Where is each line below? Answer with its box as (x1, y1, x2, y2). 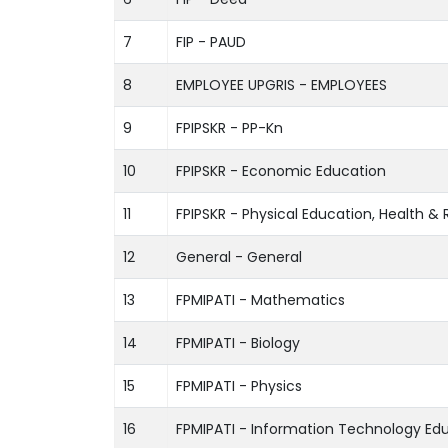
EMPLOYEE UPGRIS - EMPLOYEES (176, 74, 387, 95)
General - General (176, 246, 302, 267)
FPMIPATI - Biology (176, 332, 300, 353)
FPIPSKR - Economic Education (176, 160, 386, 181)
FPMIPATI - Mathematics (176, 289, 345, 310)
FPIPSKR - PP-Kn (176, 117, 283, 138)
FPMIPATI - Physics (176, 375, 302, 396)
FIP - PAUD (176, 31, 246, 52)
